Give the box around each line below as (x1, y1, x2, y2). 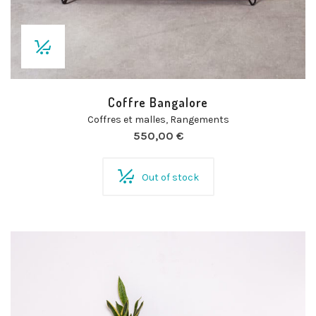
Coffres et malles (87, 114, 166, 126)
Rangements (169, 114, 229, 126)
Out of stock (141, 171, 199, 183)
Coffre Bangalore (108, 95, 208, 110)
